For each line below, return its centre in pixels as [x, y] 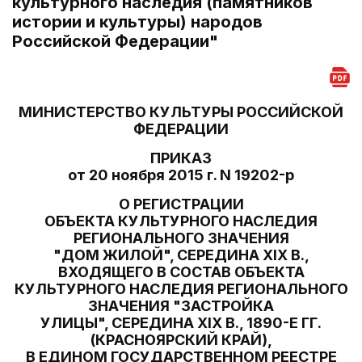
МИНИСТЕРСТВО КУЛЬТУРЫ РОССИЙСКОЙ [181, 112]
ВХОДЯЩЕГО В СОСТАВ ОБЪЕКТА [181, 272]
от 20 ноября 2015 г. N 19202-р [181, 175]
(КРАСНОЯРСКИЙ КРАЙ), [181, 340]
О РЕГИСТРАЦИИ [181, 204]
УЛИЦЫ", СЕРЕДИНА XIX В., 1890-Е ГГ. [181, 323]
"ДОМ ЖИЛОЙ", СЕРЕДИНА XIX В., [181, 255]
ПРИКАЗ [181, 158]
